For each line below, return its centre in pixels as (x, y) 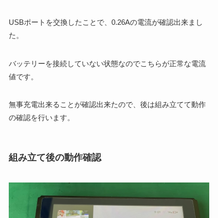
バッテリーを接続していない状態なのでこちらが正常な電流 (107, 63)
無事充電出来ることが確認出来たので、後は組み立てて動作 (107, 105)
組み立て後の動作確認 (55, 158)
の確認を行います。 (41, 118)
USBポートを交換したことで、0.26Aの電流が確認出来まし (106, 22)
